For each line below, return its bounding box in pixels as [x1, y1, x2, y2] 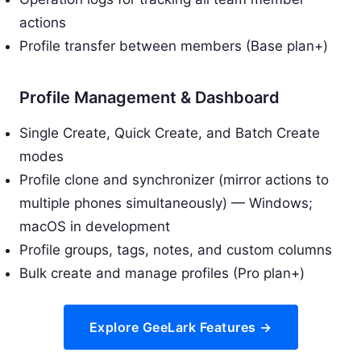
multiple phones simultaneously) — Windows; [19, 194, 313, 211]
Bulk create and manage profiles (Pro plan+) [19, 264, 305, 281]
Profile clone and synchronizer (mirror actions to [19, 171, 329, 188]
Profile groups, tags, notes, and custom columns [19, 241, 332, 258]
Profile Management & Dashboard [19, 87, 280, 107]
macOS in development [19, 218, 170, 234]
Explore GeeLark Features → [89, 318, 272, 335]
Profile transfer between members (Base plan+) [19, 37, 328, 54]
